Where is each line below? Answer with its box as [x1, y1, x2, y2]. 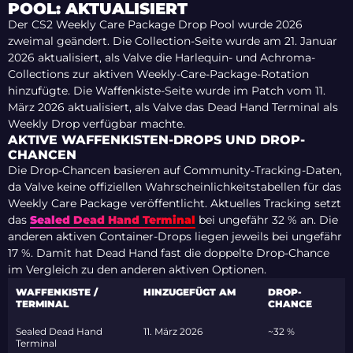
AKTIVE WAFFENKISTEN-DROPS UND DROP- [8, 132, 305, 148]
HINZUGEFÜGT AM [143, 286, 236, 299]
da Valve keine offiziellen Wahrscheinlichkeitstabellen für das [8, 180, 341, 195]
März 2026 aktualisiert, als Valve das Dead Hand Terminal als [8, 100, 338, 115]
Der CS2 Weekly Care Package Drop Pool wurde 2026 [8, 17, 303, 32]
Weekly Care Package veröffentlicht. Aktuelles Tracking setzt [8, 196, 341, 211]
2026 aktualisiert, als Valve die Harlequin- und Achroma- [8, 50, 315, 65]
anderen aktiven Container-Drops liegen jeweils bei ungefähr [8, 229, 342, 244]
